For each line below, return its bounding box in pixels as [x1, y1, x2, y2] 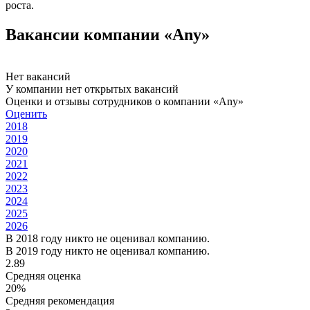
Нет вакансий [6, 70, 71, 82]
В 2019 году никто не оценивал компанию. [6, 244, 210, 257]
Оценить [6, 107, 47, 120]
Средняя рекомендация [6, 294, 114, 307]
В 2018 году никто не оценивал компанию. [6, 232, 210, 244]
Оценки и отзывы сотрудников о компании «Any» [6, 95, 244, 107]
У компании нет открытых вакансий [6, 82, 179, 95]
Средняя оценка [6, 269, 81, 282]
